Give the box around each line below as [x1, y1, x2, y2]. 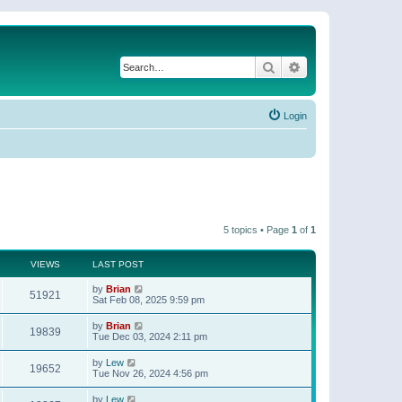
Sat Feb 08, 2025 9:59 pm [92, 293, 205, 305]
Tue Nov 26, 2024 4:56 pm [92, 367, 208, 379]
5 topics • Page [223, 223, 292, 235]
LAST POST [92, 258, 144, 269]
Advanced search [301, 58, 396, 74]
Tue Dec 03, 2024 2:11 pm [92, 330, 207, 342]
